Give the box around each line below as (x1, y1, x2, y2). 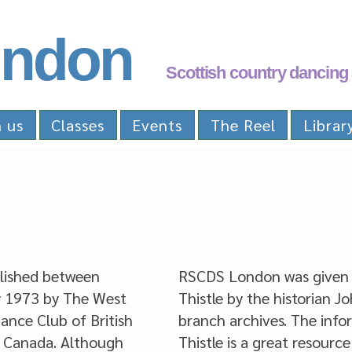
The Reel (210, 115, 276, 135)
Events (132, 115, 183, 135)
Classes (51, 115, 105, 135)
